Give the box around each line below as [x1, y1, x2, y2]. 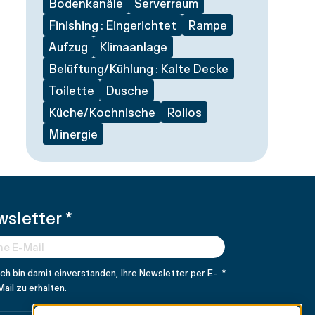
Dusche [105, 82, 148, 98]
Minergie [48, 126, 98, 141]
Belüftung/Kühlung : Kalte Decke [48, 60, 229, 76]
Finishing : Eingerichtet [48, 17, 176, 32]
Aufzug [48, 39, 88, 54]
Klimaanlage [98, 39, 167, 54]
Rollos [166, 104, 202, 120]
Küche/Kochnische [48, 104, 155, 120]
